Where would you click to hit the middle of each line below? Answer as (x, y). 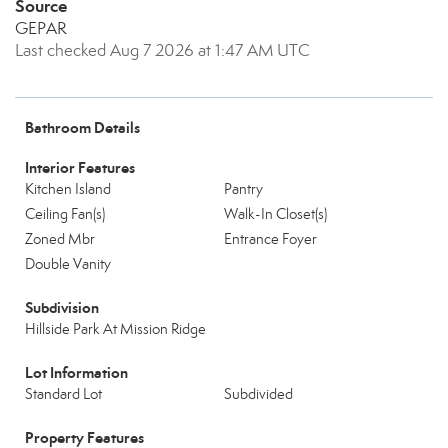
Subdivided (258, 394)
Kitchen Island (68, 189)
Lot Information (76, 372)
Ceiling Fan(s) (65, 214)
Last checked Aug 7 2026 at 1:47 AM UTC (162, 50)
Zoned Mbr (60, 239)
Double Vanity (68, 264)
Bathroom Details (82, 127)
